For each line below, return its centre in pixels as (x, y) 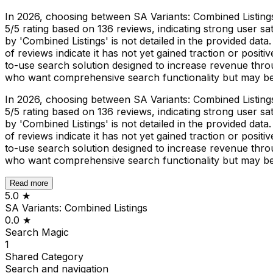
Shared (23, 256)
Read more (29, 183)
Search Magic (37, 232)
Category (62, 256)
